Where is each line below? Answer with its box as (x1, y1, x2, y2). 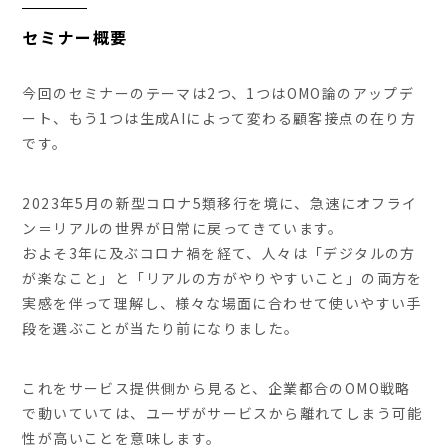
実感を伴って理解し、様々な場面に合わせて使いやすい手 (22, 293, 422, 314)
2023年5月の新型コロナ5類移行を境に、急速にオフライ (22, 193, 418, 214)
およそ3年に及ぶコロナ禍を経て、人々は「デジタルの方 (22, 243, 416, 264)
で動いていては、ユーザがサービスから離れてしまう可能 (22, 403, 423, 424)
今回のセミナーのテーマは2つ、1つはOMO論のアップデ (22, 83, 415, 104)
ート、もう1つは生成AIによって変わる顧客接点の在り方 (22, 108, 417, 129)
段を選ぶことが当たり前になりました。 (22, 318, 300, 339)
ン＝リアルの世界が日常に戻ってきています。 (22, 218, 344, 239)
